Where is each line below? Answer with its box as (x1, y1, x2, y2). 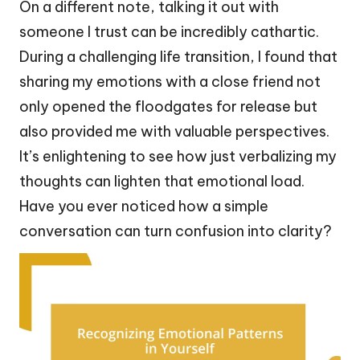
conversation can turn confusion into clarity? (19, 221, 332, 240)
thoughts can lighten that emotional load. (19, 171, 305, 190)
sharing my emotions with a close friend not (19, 72, 321, 91)
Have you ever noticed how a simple (19, 196, 268, 215)
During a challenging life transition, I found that (19, 47, 337, 66)
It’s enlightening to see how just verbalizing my (19, 146, 337, 166)
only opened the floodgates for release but (19, 96, 317, 116)
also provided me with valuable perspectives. (19, 121, 329, 141)
